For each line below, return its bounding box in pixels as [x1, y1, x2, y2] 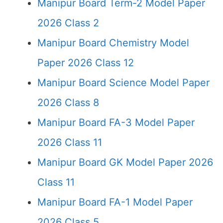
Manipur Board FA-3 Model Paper [37, 116, 195, 128]
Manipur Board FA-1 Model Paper [37, 196, 193, 208]
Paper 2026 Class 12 [37, 57, 134, 69]
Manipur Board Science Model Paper [37, 77, 210, 89]
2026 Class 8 [37, 97, 99, 109]
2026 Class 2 [37, 17, 99, 29]
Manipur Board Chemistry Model [37, 37, 189, 49]
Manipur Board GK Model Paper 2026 [37, 156, 213, 168]
